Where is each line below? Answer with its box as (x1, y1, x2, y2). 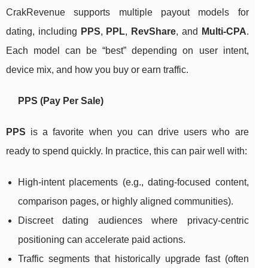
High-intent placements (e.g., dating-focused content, (18, 177, 249, 188)
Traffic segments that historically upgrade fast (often (18, 254, 249, 264)
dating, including (6, 26, 81, 37)
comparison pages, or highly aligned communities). (18, 196, 233, 207)
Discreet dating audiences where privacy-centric (18, 215, 249, 226)
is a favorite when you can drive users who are (26, 127, 249, 138)
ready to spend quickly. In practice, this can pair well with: (6, 146, 247, 157)
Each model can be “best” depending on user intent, (6, 45, 249, 56)
